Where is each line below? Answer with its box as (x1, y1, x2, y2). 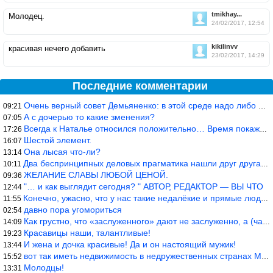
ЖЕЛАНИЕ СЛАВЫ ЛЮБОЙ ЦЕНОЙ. (24, 169, 168, 180)
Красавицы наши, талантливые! (24, 227, 151, 238)
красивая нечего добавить (9, 43, 105, 53)
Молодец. (9, 11, 44, 21)
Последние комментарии (73, 79, 208, 92)
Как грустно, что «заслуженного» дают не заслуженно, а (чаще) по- (24, 216, 263, 226)
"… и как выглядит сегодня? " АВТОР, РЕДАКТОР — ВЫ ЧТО (24, 181, 263, 191)
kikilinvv (211, 42, 238, 50)
